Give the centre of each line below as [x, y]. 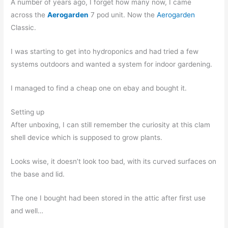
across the [28, 15]
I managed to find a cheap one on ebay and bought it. [99, 88]
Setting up [28, 112]
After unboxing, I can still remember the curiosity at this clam [111, 124]
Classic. [24, 28]
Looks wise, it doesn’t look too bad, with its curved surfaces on [114, 161]
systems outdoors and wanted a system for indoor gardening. [112, 64]
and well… [27, 210]
